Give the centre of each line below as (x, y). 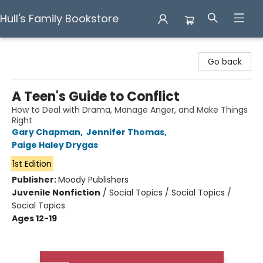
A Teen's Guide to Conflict (96, 97)
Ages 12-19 (34, 218)
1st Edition (32, 164)
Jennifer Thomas (125, 132)
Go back (225, 62)
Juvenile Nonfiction (56, 193)
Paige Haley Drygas (55, 145)
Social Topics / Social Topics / (170, 193)
